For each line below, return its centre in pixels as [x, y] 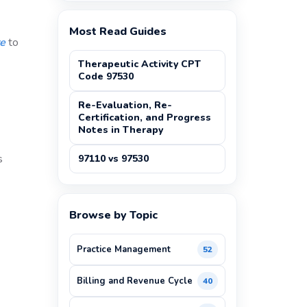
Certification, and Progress [144, 118]
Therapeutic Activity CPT [139, 64]
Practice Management [123, 249]
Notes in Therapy [120, 130]
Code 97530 [106, 76]
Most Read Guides [118, 32]
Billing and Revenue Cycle [134, 281]
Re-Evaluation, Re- [125, 105]
